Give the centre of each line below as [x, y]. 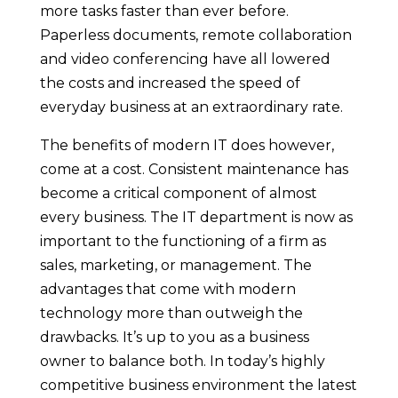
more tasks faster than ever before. [164, 11]
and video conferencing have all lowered [185, 59]
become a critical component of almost [178, 193]
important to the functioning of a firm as [183, 241]
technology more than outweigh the [171, 313]
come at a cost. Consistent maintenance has [194, 169]
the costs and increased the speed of [170, 83]
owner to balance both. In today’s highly [182, 361]
